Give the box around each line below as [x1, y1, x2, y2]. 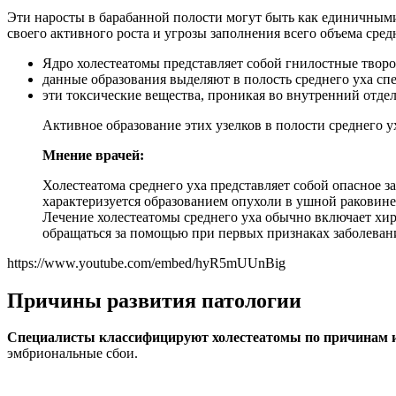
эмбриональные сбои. [7, 346, 138, 362]
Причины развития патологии [7, 288, 301, 312]
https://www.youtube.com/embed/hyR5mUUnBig [7, 255, 286, 270]
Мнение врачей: [42, 147, 144, 163]
